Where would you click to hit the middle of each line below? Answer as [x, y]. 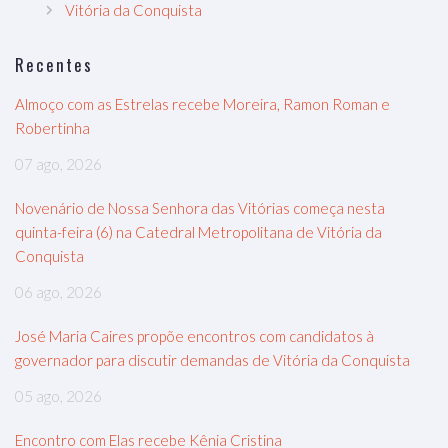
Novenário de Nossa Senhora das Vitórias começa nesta [200, 207]
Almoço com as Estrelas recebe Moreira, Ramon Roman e [202, 103]
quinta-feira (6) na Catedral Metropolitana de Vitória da [198, 231]
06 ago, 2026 [58, 291]
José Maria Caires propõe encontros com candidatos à [194, 335]
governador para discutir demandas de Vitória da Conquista [212, 359]
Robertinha [52, 127]
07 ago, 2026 [58, 163]
